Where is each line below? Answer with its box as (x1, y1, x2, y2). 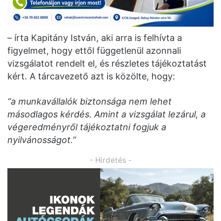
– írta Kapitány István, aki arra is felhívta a (7, 33, 182, 43)
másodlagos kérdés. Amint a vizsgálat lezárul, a (7, 109, 206, 120)
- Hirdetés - (89, 155, 132, 165)
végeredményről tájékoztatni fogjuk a (7, 122, 166, 133)
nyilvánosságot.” (7, 135, 76, 146)
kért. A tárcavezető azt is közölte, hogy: (7, 71, 175, 82)
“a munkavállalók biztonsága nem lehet (7, 96, 172, 107)
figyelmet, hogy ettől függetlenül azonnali (7, 45, 181, 56)
